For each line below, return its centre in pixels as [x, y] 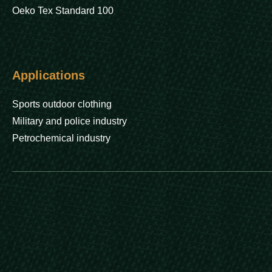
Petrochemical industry [61, 138]
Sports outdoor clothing [62, 104]
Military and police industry [70, 121]
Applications [49, 75]
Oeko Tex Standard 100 [63, 11]
